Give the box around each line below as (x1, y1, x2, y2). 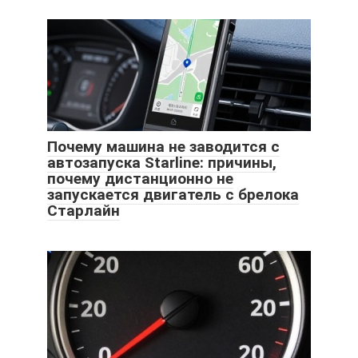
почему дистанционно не (47, 169, 233, 188)
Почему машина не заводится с (47, 137, 280, 156)
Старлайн (47, 201, 120, 220)
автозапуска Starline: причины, (47, 153, 276, 172)
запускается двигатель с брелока (47, 185, 299, 204)
